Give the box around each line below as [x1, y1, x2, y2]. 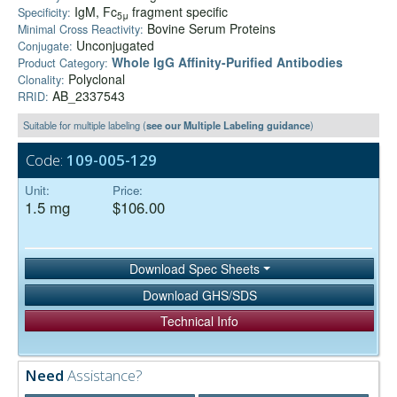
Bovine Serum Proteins [144, 19, 276, 38]
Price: [113, 182, 143, 199]
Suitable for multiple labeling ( [23, 118, 146, 133]
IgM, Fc [74, 3, 117, 21]
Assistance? [64, 365, 143, 386]
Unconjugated [73, 36, 154, 55]
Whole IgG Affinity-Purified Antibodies [112, 53, 343, 72]
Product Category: [18, 55, 108, 72]
